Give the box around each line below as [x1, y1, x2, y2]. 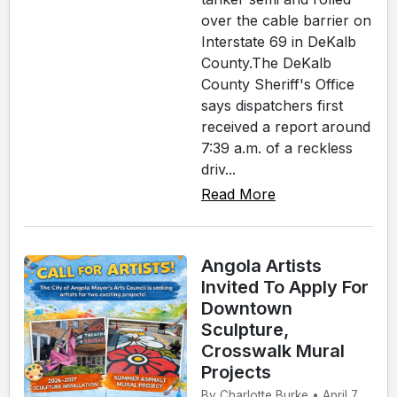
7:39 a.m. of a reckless [201, 138, 353, 157]
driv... [201, 160, 236, 178]
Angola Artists [201, 254, 322, 276]
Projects [201, 361, 271, 383]
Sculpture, [201, 318, 289, 340]
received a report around [201, 117, 370, 136]
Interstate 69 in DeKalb [201, 32, 356, 51]
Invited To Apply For [201, 276, 369, 298]
